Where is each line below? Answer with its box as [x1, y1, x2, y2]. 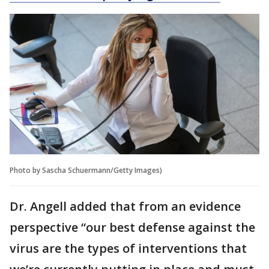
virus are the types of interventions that [10, 240, 247, 257]
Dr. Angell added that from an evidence [10, 198, 241, 215]
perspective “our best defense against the [10, 219, 255, 236]
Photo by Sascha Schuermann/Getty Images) [10, 165, 162, 176]
